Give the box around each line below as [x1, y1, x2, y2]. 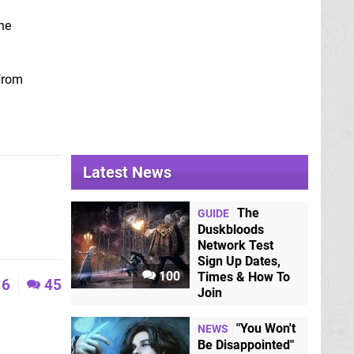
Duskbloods [198, 221, 264, 237]
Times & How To [198, 269, 290, 284]
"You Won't [236, 320, 296, 336]
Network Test [198, 237, 273, 253]
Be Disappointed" [198, 337, 294, 352]
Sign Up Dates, [198, 253, 281, 269]
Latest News [83, 162, 171, 182]
